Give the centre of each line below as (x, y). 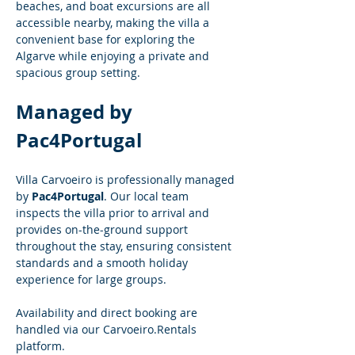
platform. (40, 346)
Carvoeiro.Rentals (150, 329)
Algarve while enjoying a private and (114, 56)
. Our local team (148, 196)
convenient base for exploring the (107, 39)
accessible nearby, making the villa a (114, 23)
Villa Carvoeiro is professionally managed (127, 179)
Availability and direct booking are (108, 313)
